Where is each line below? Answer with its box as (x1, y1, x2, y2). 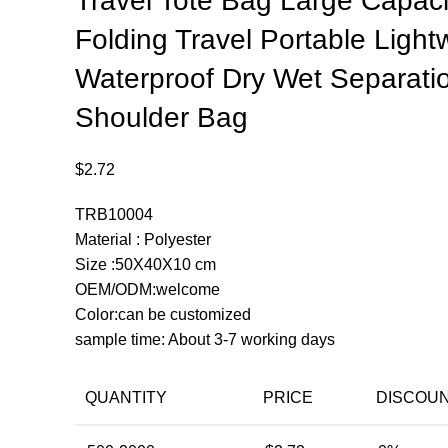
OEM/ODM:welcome (74, 281, 220, 298)
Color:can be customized (74, 306, 251, 323)
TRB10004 (74, 206, 153, 223)
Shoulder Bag (74, 102, 248, 133)
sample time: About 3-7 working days (74, 331, 335, 348)
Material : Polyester (74, 231, 211, 248)
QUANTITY (84, 389, 167, 406)
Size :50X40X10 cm (74, 256, 216, 273)
